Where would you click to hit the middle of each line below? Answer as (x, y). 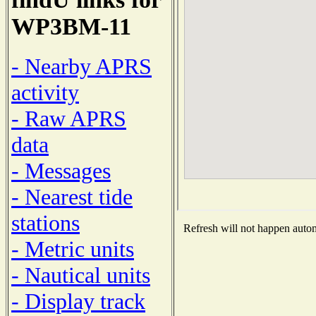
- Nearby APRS (81, 66)
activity (45, 92)
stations (45, 223)
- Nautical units (81, 275)
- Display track (78, 301)
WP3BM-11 (71, 27)
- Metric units (73, 249)
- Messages (61, 170)
